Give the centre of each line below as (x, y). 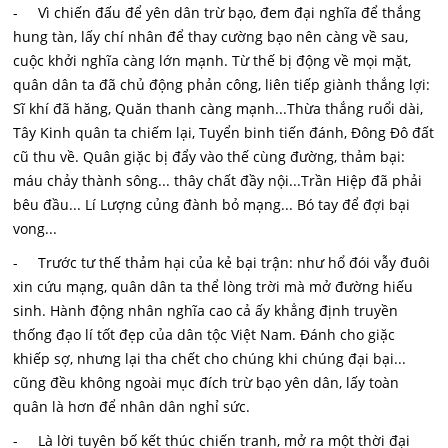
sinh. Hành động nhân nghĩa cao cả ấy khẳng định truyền (206, 310)
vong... (35, 228)
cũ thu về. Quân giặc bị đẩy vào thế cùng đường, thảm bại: (209, 156)
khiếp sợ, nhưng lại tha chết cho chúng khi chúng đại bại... (210, 358)
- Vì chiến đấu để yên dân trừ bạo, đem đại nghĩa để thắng (217, 12)
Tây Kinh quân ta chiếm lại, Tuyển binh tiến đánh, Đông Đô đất (224, 132)
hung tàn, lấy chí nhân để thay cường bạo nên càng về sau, (211, 36)
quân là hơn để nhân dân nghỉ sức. (132, 406)
